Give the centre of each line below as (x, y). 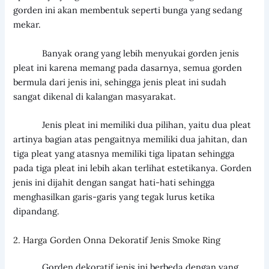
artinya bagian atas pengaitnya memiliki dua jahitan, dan (131, 139)
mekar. (27, 25)
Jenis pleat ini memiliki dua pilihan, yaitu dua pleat (132, 125)
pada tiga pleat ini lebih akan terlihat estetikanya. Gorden (133, 168)
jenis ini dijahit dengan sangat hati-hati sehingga (114, 183)
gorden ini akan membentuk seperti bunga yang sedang (128, 10)
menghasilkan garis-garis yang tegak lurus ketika (114, 197)
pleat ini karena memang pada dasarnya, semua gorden (128, 67)
